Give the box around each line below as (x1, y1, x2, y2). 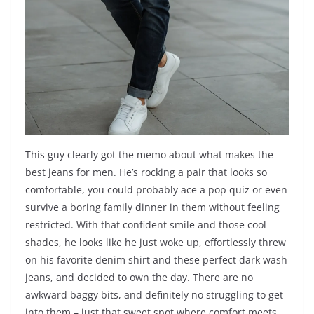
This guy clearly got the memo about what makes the (25, 148, 273, 162)
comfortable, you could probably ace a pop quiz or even (25, 183, 287, 197)
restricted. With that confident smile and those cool (25, 218, 266, 232)
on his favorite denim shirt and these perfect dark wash (25, 253, 287, 267)
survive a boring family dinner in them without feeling (25, 200, 280, 214)
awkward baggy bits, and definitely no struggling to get (25, 288, 283, 302)
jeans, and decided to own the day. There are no (25, 271, 253, 285)
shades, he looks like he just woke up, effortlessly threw (25, 235, 286, 250)
